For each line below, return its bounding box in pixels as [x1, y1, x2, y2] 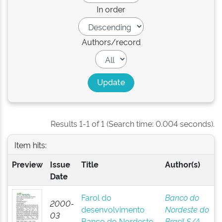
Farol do [81, 192, 111, 203]
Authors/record [81, 36, 141, 47]
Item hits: [14, 139, 47, 150]
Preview [11, 159, 43, 169]
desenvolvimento [81, 204, 145, 215]
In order [97, 3, 125, 14]
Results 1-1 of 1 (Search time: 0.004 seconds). [51, 118, 215, 129]
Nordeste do [165, 204, 209, 215]
